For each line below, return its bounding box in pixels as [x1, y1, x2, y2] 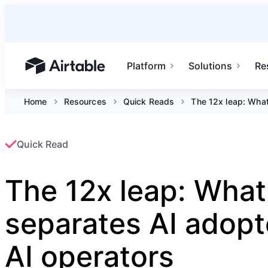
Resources [63, 96, 106, 106]
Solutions [188, 60, 233, 72]
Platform [127, 60, 166, 72]
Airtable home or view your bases [24, 65, 177, 78]
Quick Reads [123, 96, 175, 106]
